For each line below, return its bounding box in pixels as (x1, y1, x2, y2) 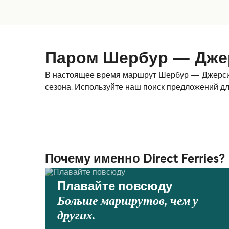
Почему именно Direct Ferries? (45, 154, 225, 165)
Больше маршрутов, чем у (57, 194, 198, 209)
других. (57, 208, 96, 223)
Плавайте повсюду (57, 181, 172, 193)
